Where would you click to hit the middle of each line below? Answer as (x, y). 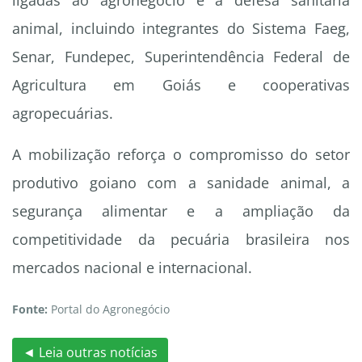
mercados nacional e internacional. (132, 268)
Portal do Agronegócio (109, 309)
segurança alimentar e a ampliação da (181, 211)
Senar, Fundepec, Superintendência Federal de (181, 57)
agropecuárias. (63, 114)
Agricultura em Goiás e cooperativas (181, 85)
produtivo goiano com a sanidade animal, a (181, 183)
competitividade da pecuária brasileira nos (181, 240)
